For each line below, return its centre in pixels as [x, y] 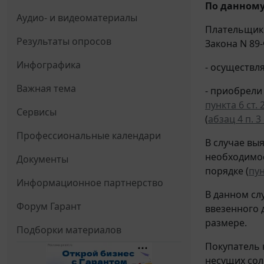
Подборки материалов [69, 230]
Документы [42, 159]
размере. [226, 222]
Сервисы [37, 112]
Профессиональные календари [89, 136]
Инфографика [49, 65]
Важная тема [46, 89]
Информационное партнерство [90, 183]
